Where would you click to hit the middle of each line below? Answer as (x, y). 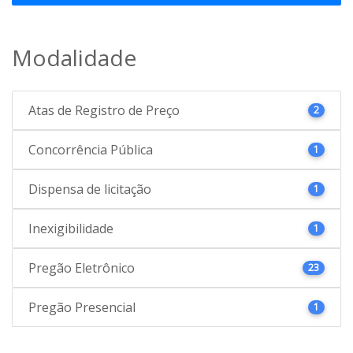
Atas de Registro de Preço (104, 110)
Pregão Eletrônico (82, 268)
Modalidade (74, 57)
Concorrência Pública (91, 149)
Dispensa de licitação (90, 189)
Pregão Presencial (82, 307)
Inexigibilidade (71, 228)
